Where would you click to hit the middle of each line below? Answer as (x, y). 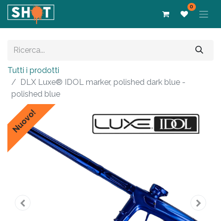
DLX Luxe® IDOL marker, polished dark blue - (103, 82)
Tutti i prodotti (33, 70)
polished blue (36, 94)
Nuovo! (24, 121)
